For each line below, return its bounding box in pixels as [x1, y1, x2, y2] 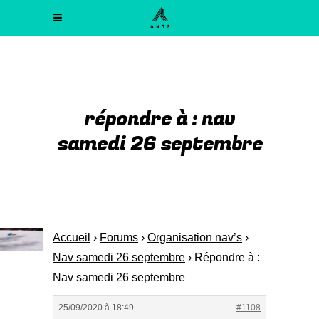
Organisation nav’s [147, 231, 242, 244]
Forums [100, 231, 138, 244]
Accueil [53, 231, 90, 244]
